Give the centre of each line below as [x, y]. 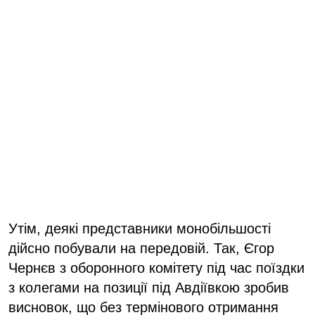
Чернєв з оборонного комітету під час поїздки [156, 268]
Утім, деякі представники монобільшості [140, 228]
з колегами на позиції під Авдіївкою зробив [149, 287]
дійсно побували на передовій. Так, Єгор [141, 248]
